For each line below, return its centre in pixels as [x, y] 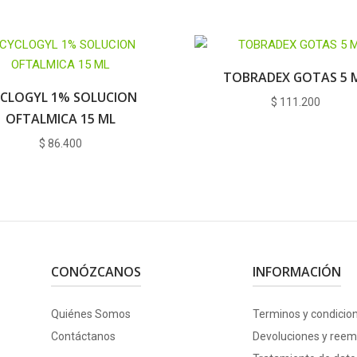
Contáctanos [83, 336]
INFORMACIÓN [297, 271]
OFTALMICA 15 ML [61, 118]
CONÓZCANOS [96, 271]
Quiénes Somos [90, 314]
